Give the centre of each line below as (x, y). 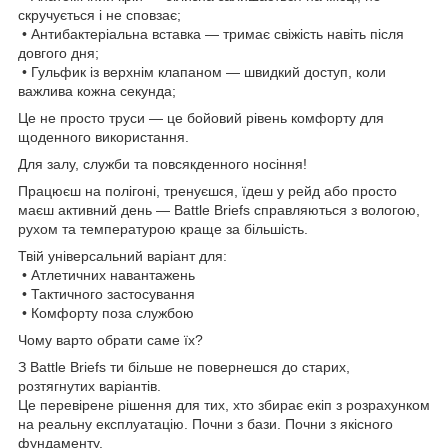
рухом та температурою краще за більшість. (163, 228)
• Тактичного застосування (106, 293)
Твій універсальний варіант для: (122, 255)
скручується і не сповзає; (99, 14)
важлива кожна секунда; (97, 90)
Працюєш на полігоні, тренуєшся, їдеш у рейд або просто (207, 190)
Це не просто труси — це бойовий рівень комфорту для (201, 117)
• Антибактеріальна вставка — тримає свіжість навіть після (211, 33)
